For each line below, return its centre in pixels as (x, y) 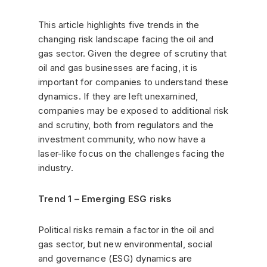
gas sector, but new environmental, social (125, 244)
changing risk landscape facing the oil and (126, 39)
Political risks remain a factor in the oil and (126, 229)
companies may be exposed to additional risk (133, 110)
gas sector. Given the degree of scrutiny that (133, 53)
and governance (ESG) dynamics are (115, 258)
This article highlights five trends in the (119, 24)
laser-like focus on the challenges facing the (132, 153)
